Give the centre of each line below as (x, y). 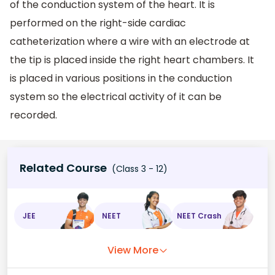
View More (133, 250)
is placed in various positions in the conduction (121, 78)
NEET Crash (199, 215)
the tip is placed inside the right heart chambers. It (132, 60)
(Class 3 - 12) (138, 169)
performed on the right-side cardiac (98, 23)
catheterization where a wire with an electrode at (130, 41)
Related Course (63, 168)
